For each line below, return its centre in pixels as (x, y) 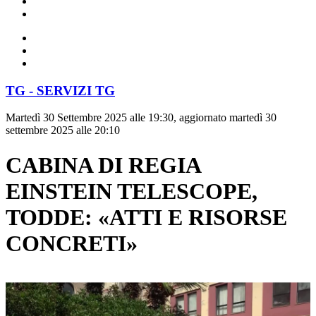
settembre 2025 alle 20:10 (63, 130)
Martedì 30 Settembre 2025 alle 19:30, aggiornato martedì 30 (141, 118)
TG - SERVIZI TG (60, 90)
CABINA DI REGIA (103, 165)
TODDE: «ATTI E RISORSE (146, 217)
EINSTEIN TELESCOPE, (132, 191)
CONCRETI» (72, 243)
